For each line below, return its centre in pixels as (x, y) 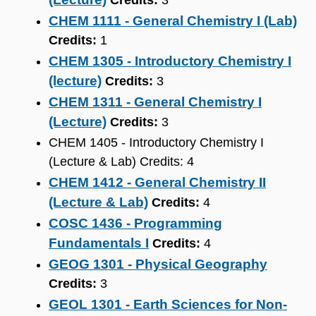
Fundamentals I (99, 243)
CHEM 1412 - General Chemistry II (157, 182)
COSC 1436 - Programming (135, 223)
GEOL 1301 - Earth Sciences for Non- (168, 304)
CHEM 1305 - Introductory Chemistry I (170, 61)
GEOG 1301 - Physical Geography (158, 264)
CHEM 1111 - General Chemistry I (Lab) (173, 21)
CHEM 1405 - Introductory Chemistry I (156, 142)
